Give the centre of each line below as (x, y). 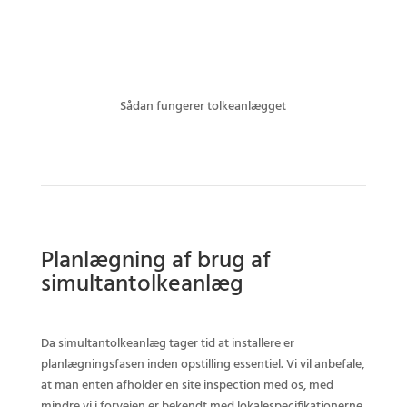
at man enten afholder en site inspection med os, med (187, 386)
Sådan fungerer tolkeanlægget (203, 107)
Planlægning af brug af (155, 261)
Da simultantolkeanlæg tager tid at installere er (167, 344)
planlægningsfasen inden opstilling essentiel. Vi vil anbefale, (202, 365)
